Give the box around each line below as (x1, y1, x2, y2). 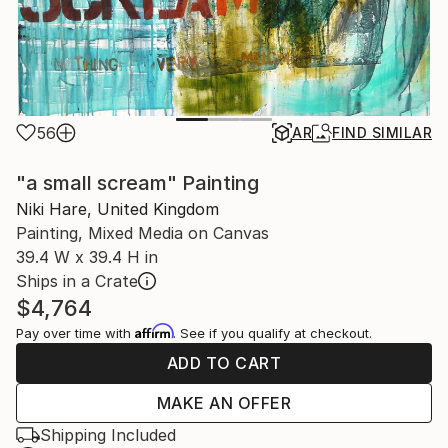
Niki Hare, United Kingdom (16, 199, 219, 220)
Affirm (135, 323, 173, 340)
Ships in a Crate (16, 271, 138, 292)
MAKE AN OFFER (156, 393, 292, 414)
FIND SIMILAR (332, 124, 432, 142)
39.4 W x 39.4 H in (16, 247, 158, 268)
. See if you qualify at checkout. (173, 325, 372, 342)
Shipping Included (40, 425, 176, 446)
